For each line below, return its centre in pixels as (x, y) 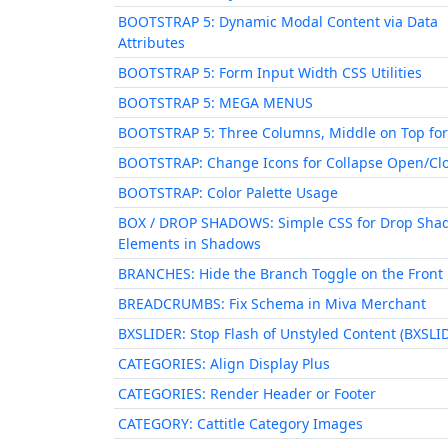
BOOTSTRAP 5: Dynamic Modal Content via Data (278, 21)
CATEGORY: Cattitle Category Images (240, 423)
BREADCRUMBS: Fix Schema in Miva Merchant (272, 303)
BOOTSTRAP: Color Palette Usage (228, 192)
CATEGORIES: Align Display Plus (224, 363)
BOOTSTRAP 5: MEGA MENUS (215, 102)
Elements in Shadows (189, 243)
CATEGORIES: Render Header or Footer (247, 393)
